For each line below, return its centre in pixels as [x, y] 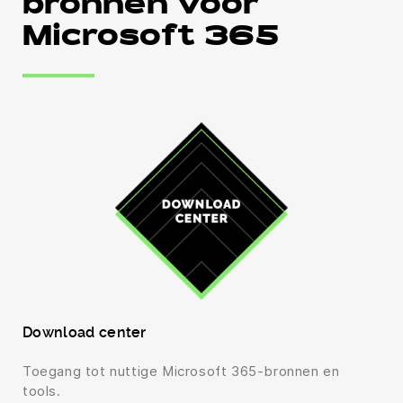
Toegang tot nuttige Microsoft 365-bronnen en [181, 372]
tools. [42, 391]
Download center [85, 333]
